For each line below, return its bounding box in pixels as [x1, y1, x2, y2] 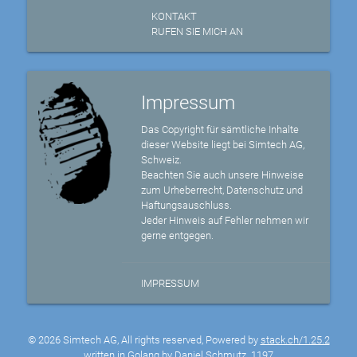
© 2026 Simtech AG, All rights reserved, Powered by [27, 334, 261, 347]
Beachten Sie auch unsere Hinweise [141, 169, 304, 182]
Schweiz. [141, 154, 182, 167]
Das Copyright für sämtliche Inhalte [141, 124, 300, 136]
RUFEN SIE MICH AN [151, 25, 243, 38]
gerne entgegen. [141, 229, 214, 242]
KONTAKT [151, 10, 197, 22]
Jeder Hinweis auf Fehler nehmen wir [141, 214, 309, 227]
